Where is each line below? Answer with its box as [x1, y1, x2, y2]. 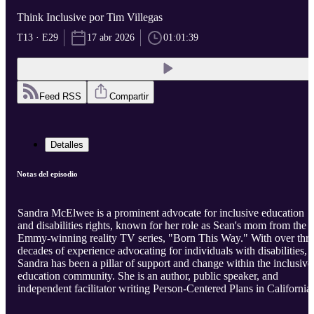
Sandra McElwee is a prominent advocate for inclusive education [18, 207, 304, 219]
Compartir [109, 91, 149, 102]
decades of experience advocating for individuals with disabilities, [18, 245, 307, 257]
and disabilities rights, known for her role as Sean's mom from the [18, 219, 306, 232]
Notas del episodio [17, 170, 78, 179]
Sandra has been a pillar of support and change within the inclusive [18, 257, 313, 270]
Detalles [50, 139, 83, 151]
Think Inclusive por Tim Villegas [17, 11, 163, 24]
